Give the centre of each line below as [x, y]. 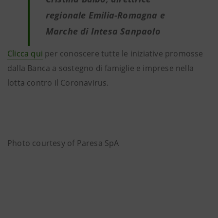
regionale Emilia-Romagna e [105, 15]
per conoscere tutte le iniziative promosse [123, 54]
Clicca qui [25, 54]
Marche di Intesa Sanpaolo [103, 31]
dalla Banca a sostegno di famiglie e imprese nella [101, 68]
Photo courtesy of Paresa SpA [63, 143]
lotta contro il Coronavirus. [58, 83]
